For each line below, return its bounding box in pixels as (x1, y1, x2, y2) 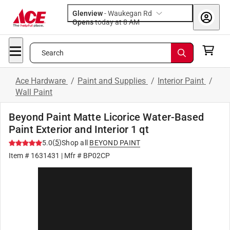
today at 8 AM (129, 18, 140, 26)
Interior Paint (158, 76, 206, 86)
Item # (9, 151, 31, 160)
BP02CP (83, 151, 110, 160)
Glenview (72, 9, 103, 17)
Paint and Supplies (78, 76, 148, 86)
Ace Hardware (15, 76, 68, 86)
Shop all (62, 139, 88, 147)
